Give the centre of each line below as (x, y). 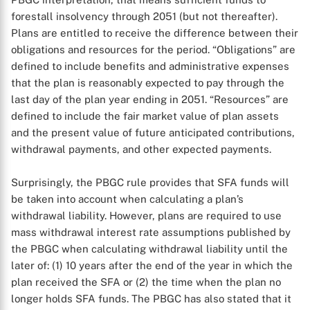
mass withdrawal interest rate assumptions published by (151, 232)
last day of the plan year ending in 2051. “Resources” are (150, 99)
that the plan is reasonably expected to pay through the (148, 83)
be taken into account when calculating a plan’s (127, 199)
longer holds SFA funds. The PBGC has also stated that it (151, 299)
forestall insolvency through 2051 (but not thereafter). (144, 16)
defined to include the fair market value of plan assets (145, 116)
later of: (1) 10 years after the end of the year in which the (152, 265)
